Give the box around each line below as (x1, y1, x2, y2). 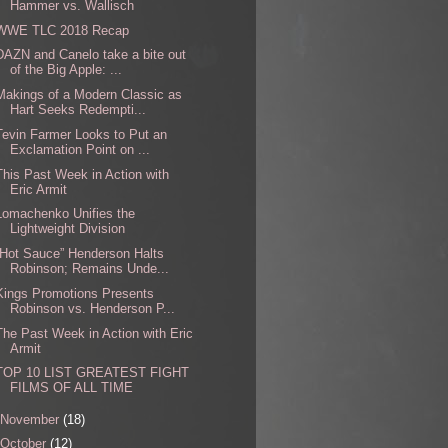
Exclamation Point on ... (10, 141, 151, 157)
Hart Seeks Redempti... (10, 102, 147, 118)
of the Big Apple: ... (10, 62, 123, 78)
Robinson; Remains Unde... (10, 261, 170, 277)
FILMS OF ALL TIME (10, 380, 134, 396)
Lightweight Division (10, 221, 126, 237)
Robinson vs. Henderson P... (10, 300, 176, 316)
